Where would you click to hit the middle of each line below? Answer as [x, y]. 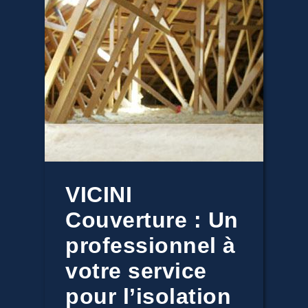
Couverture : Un [152, 220]
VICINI [99, 195]
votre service [136, 271]
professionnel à [151, 245]
